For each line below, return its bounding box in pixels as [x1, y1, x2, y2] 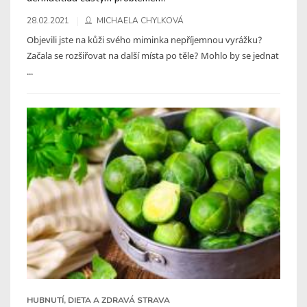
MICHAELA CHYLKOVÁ [97, 14, 184, 26]
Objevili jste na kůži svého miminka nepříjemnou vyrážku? [27, 33, 262, 46]
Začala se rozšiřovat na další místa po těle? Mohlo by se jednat [27, 49, 279, 62]
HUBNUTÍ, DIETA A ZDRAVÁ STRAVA [27, 294, 170, 306]
